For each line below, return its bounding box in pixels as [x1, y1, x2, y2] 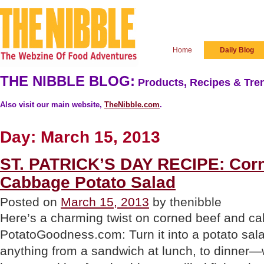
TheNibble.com [104, 100, 160, 109]
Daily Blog [220, 46, 254, 54]
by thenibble [149, 195, 222, 209]
